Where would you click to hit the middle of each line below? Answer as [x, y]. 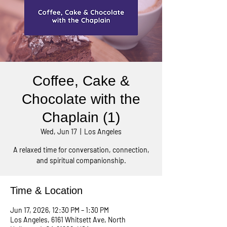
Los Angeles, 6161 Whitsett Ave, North [68, 220]
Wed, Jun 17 [59, 131]
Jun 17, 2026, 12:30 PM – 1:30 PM [60, 210]
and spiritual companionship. [81, 160]
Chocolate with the [81, 99]
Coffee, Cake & [81, 81]
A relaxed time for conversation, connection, [81, 150]
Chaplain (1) [81, 117]
